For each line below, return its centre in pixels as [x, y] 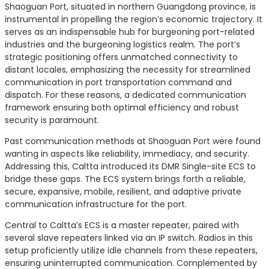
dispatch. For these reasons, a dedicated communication [125, 95]
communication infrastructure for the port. [96, 204]
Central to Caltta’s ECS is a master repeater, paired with [122, 225]
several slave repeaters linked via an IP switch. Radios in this [129, 237]
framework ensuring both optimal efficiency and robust [122, 107]
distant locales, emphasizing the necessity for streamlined [128, 69]
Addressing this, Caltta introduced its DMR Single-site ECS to [130, 166]
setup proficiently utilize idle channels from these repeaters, [131, 250]
